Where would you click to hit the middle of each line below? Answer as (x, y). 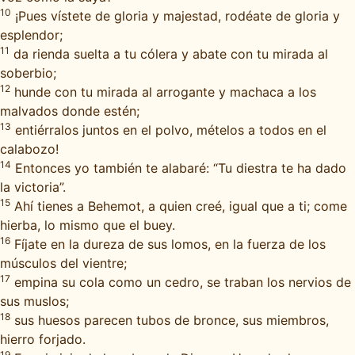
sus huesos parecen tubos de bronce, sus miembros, (170, 320)
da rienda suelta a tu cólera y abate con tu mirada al (169, 54)
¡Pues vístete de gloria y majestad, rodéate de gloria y (176, 16)
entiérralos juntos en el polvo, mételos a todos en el (169, 130)
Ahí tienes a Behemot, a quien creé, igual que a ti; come (179, 206)
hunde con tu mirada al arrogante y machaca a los (163, 92)
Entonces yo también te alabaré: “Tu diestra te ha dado (179, 168)
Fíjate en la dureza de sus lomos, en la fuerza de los (168, 244)
